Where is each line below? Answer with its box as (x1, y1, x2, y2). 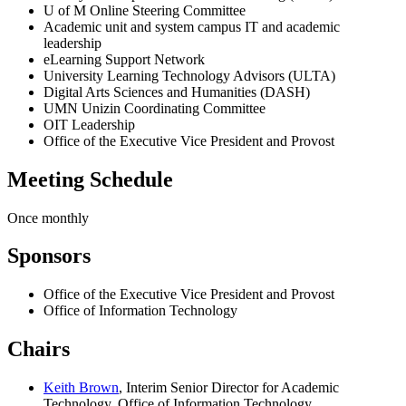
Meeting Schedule (7, 167, 173, 191)
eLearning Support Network (43, 51, 205, 67)
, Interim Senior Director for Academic (119, 380, 339, 396)
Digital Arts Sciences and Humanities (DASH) (43, 83, 314, 100)
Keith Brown (43, 380, 119, 396)
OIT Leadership (43, 116, 135, 132)
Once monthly (7, 209, 89, 226)
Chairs (7, 337, 70, 362)
